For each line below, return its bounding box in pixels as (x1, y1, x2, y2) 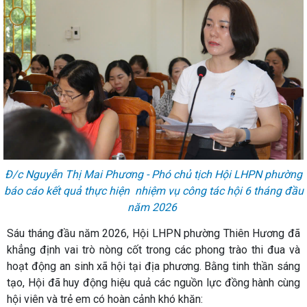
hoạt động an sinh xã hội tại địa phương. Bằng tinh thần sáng (7, 259, 300, 273)
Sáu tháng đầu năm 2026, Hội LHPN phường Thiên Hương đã (7, 226, 300, 240)
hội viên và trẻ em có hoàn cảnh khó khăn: (7, 292, 203, 306)
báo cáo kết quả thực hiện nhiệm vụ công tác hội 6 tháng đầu (3, 184, 304, 197)
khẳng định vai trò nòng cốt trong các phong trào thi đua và (7, 243, 300, 256)
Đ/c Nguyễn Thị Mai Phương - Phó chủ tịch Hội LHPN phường (5, 167, 302, 181)
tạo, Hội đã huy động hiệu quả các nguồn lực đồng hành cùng (7, 275, 300, 289)
